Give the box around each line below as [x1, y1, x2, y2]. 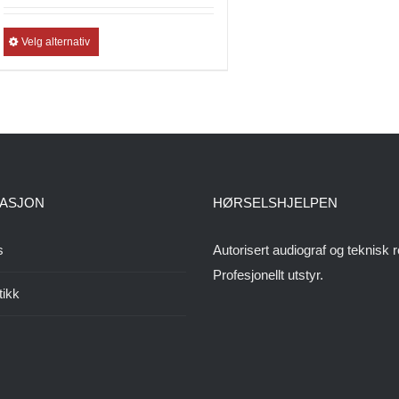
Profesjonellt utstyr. [213, 267, 323, 283]
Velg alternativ [21, 36, 91, 49]
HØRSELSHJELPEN [213, 195, 338, 211]
